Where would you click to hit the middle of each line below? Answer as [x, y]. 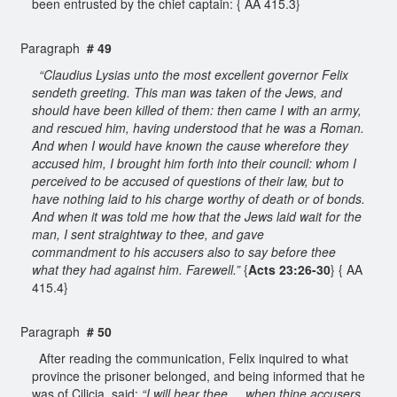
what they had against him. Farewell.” [136, 269]
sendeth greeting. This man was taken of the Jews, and [187, 92]
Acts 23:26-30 [289, 269]
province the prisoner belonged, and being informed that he [198, 375]
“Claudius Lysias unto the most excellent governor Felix [192, 74]
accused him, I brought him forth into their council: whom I [194, 163]
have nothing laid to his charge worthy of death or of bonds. [198, 198]
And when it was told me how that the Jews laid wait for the [197, 216]
